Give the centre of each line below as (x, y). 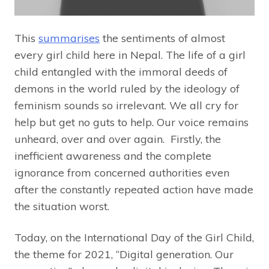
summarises (69, 38)
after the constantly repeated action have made (134, 189)
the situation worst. (62, 206)
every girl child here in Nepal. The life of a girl (130, 55)
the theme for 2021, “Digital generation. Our (124, 254)
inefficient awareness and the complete (113, 156)
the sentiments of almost (162, 38)
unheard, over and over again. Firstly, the (118, 139)
